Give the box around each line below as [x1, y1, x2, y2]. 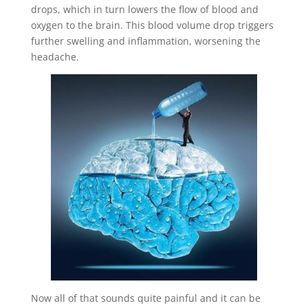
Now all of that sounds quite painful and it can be [30, 291, 261, 305]
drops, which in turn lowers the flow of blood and [30, 3, 258, 16]
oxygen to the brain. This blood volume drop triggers [30, 19, 274, 32]
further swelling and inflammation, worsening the [30, 34, 261, 47]
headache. [30, 50, 79, 63]
